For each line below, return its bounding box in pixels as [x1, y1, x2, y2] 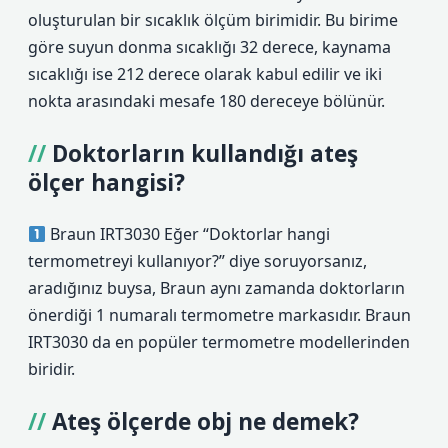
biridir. [28, 358, 75, 380]
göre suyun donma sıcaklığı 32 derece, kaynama [28, 36, 391, 58]
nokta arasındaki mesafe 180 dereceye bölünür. [28, 90, 385, 112]
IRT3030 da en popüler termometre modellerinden [28, 331, 410, 353]
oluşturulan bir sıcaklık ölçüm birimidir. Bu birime [28, 9, 398, 31]
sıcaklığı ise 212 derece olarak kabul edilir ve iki [28, 63, 382, 85]
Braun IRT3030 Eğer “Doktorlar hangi [46, 223, 331, 245]
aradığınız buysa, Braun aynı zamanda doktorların [28, 277, 405, 299]
